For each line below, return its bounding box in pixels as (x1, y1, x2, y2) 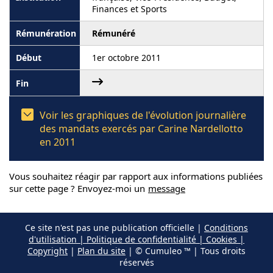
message (148, 182, 185, 194)
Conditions (204, 222, 248, 233)
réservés (119, 257, 154, 268)
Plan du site (77, 245, 126, 257)
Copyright (27, 245, 68, 257)
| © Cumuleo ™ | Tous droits (126, 245, 246, 257)
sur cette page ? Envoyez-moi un (9, 182, 147, 194)
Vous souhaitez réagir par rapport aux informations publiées (9, 170, 263, 182)
